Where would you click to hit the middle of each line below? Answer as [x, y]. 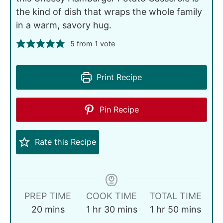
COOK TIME [111, 196]
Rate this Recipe [64, 142]
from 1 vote [95, 43]
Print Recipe [118, 77]
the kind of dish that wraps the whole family [109, 11]
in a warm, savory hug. [64, 25]
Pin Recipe [118, 109]
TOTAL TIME [175, 196]
